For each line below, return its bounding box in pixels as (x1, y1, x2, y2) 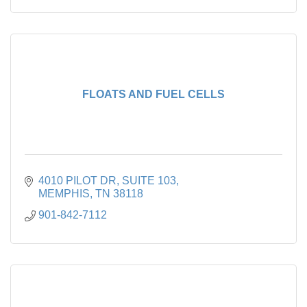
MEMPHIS (38, 187, 90, 199)
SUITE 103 (122, 174, 176, 186)
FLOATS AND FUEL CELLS (82, 88, 225, 100)
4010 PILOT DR (38, 174, 116, 186)
